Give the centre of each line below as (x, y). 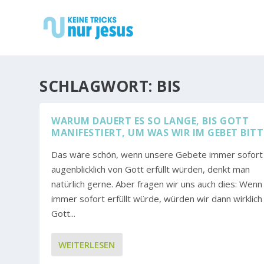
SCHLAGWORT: (98, 86)
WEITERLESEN (87, 244)
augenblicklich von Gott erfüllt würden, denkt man (151, 169)
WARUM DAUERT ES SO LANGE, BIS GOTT (150, 121)
